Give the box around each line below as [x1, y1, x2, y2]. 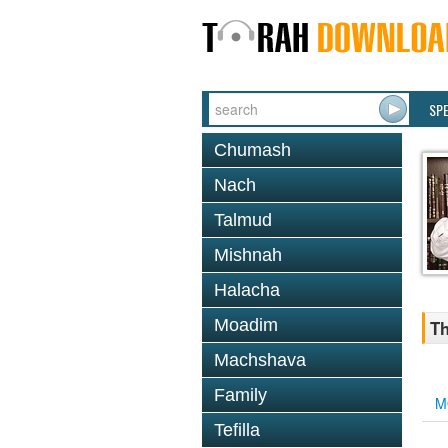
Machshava [214, 350, 306, 370]
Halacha [214, 280, 280, 300]
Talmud [214, 210, 272, 230]
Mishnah [214, 245, 282, 265]
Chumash [214, 140, 291, 160]
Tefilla [214, 420, 260, 440]
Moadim [214, 315, 278, 335]
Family [214, 385, 267, 405]
